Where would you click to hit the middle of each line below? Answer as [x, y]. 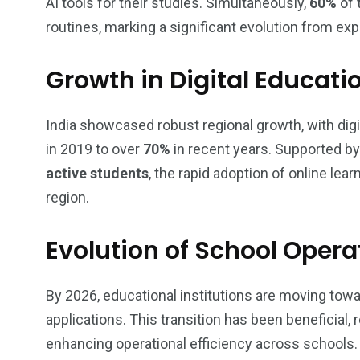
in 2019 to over [94, 149]
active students [97, 173]
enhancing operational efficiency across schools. [202, 344]
